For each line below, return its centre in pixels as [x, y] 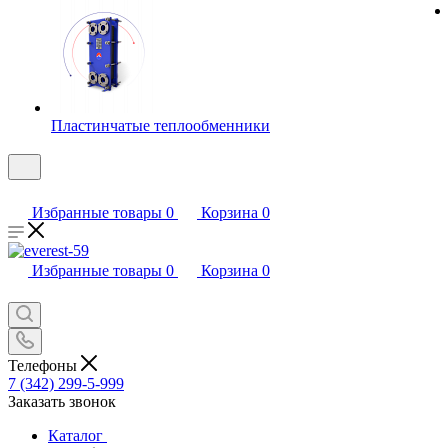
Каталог [75, 435]
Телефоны [44, 365]
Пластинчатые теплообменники [160, 125]
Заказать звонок [62, 401]
